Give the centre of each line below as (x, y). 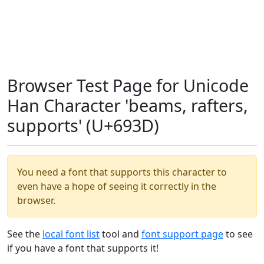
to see (238, 234)
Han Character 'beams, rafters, (128, 105)
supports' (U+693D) (83, 125)
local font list (71, 234)
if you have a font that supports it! (83, 248)
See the (25, 234)
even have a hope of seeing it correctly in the (117, 186)
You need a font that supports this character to (122, 172)
